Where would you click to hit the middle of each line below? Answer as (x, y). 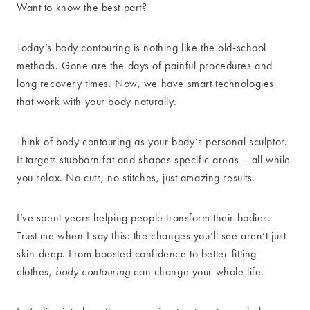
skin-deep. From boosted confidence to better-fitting (137, 253)
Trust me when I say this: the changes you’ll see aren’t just (152, 235)
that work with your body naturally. (97, 101)
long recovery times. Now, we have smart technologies (145, 83)
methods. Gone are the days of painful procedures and (145, 65)
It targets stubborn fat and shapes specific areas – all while (154, 159)
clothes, (36, 271)
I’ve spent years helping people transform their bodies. (144, 217)
